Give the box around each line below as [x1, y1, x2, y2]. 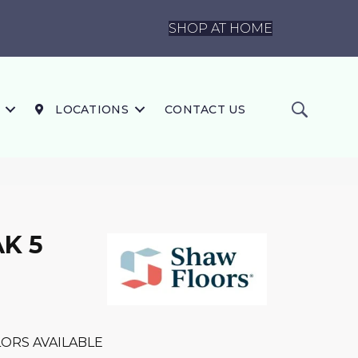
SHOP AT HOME [169, 20, 272, 36]
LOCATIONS [51, 102, 129, 117]
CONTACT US [164, 102, 245, 117]
